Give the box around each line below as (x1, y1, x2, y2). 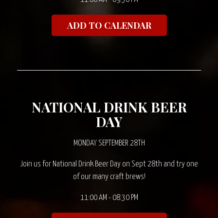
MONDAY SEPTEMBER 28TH (73, 139, 145, 147)
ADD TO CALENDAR (67, 19, 151, 31)
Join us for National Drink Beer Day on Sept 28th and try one (20, 160, 198, 168)
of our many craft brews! (73, 173, 145, 181)
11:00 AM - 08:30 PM (80, 194, 138, 202)
